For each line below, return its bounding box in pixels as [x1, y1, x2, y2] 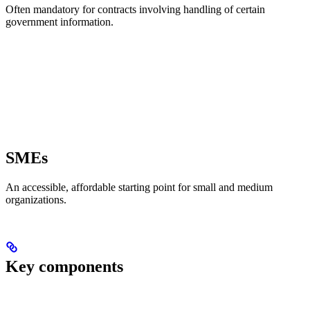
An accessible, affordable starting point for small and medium [6, 181, 273, 194]
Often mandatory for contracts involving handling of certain [6, 3, 265, 16]
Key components [6, 257, 123, 275]
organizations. [6, 194, 66, 206]
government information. [6, 16, 113, 28]
